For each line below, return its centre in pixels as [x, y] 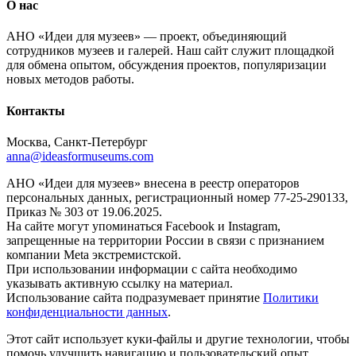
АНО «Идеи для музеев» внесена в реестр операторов [153, 183]
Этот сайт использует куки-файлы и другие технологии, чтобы [178, 339]
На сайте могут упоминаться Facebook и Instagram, [143, 226]
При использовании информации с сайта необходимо [152, 269]
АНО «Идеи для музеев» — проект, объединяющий [147, 37]
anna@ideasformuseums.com [80, 156]
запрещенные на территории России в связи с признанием [165, 240]
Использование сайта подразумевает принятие [135, 297]
